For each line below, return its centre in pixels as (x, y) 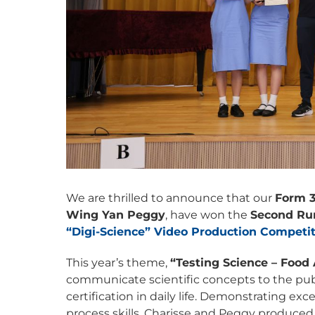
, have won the (208, 215)
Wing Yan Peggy (116, 215)
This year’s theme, (118, 263)
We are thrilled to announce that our (171, 198)
